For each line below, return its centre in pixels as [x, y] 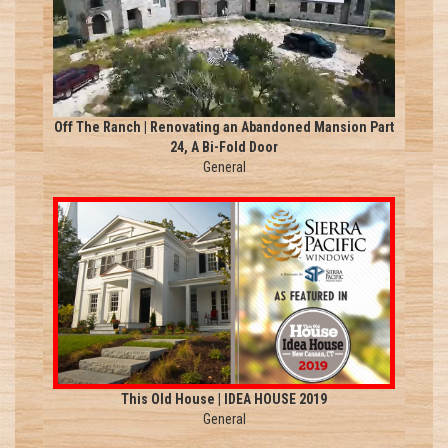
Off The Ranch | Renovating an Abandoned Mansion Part [224, 126]
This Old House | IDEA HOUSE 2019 [224, 399]
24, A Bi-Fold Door [224, 146]
